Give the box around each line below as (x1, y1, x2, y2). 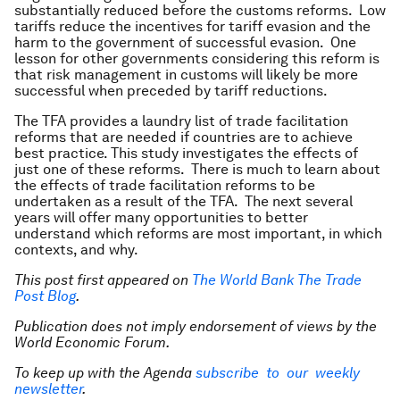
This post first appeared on (14, 271, 192, 288)
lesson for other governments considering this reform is (14, 50, 379, 67)
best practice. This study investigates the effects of (14, 145, 358, 162)
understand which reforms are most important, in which (14, 225, 382, 242)
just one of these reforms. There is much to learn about (14, 161, 380, 178)
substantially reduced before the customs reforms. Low (14, 2, 386, 19)
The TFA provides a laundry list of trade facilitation (14, 112, 348, 129)
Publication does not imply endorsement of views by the (14, 318, 377, 335)
